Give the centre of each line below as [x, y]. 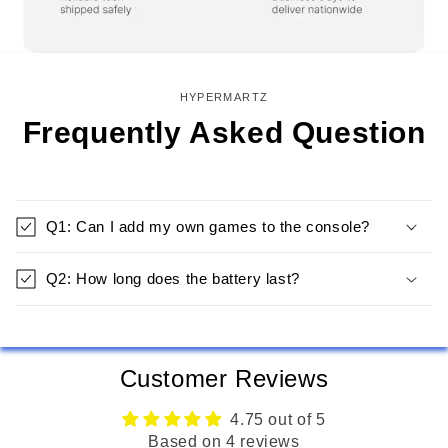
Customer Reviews [224, 378]
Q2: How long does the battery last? [172, 279]
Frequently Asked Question [224, 133]
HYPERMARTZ [224, 96]
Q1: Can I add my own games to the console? [207, 226]
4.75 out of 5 [278, 419]
